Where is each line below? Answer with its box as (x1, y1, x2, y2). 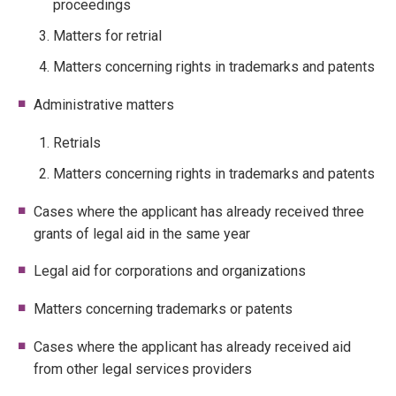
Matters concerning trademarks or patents (34, 301, 293, 318)
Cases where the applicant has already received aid (34, 339, 351, 356)
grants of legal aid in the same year (34, 225, 250, 242)
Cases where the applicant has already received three (34, 202, 364, 220)
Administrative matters (34, 95, 174, 113)
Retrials (53, 133, 101, 151)
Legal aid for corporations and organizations (34, 263, 306, 280)
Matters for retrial (53, 27, 162, 44)
